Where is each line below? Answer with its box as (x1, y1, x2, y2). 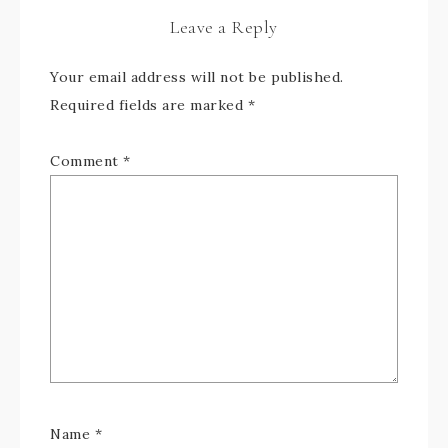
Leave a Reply (170, 16, 278, 38)
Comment (50, 152, 123, 170)
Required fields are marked (50, 96, 248, 114)
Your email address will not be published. (50, 68, 344, 86)
